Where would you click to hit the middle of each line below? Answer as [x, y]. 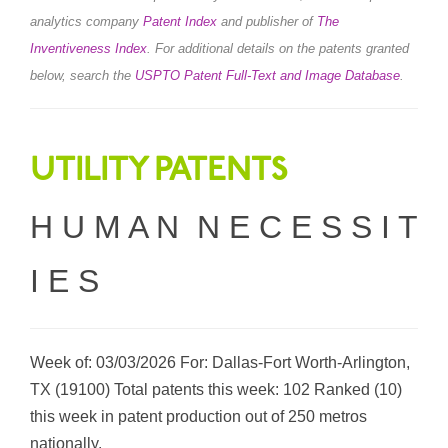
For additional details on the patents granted [282, 48]
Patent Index [180, 21]
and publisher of [267, 21]
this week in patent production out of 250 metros [198, 416]
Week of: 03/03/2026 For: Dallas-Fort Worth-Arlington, [220, 362]
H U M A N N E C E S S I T [223, 226]
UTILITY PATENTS [158, 170]
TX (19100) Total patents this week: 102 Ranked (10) [216, 389]
